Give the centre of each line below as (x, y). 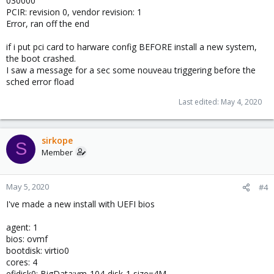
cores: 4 (22, 262)
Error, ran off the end (48, 23)
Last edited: (200, 102)
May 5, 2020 (28, 186)
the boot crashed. (41, 58)
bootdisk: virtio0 (38, 250)
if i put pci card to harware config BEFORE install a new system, (131, 46)
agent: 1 (22, 227)
